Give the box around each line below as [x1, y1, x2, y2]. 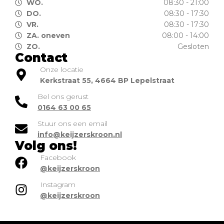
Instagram [40, 179, 75, 189]
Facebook [40, 152, 76, 162]
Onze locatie [40, 64, 83, 74]
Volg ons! [15, 138, 77, 153]
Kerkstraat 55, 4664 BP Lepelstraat [40, 75, 174, 85]
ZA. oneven [26, 30, 70, 40]
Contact [15, 50, 67, 65]
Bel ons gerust [37, 91, 88, 101]
